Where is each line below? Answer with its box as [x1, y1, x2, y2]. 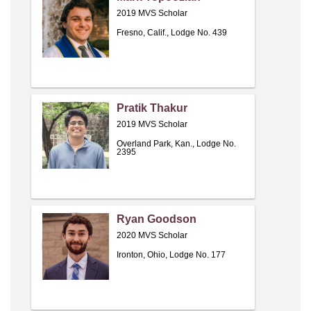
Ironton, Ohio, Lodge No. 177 [117, 250, 226, 260]
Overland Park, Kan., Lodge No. [117, 139, 236, 149]
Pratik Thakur [117, 102, 187, 115]
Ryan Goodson [117, 213, 196, 226]
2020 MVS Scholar [117, 230, 187, 241]
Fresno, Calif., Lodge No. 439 [117, 28, 227, 38]
